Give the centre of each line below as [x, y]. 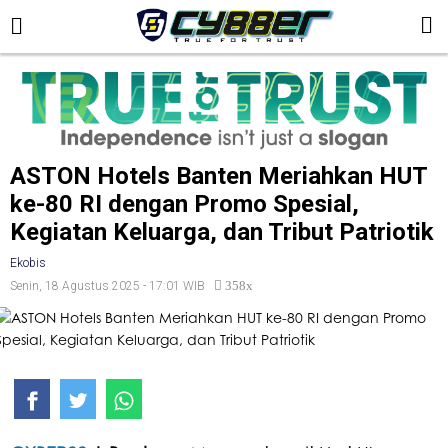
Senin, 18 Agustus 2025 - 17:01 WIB [112, 285]
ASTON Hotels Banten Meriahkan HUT [218, 175]
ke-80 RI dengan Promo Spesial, [184, 203]
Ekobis [28, 262]
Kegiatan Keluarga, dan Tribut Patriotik [222, 231]
